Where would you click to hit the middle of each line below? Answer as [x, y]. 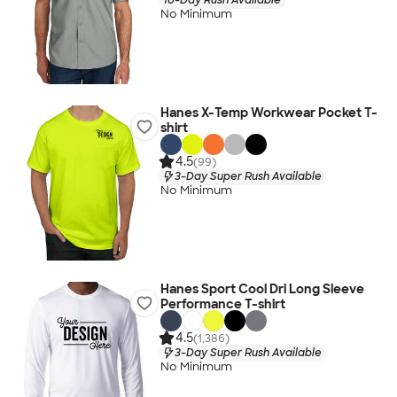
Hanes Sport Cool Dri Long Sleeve [262, 289]
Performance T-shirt [222, 304]
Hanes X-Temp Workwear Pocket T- [269, 113]
